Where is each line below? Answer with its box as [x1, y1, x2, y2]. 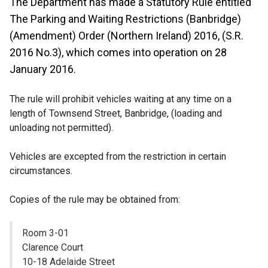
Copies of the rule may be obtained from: [10, 194, 180, 205]
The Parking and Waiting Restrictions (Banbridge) [10, 13, 241, 25]
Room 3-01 [22, 227, 69, 239]
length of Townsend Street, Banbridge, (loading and [10, 108, 222, 119]
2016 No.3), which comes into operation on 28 [10, 46, 227, 59]
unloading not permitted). [10, 122, 113, 133]
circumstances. [10, 165, 72, 176]
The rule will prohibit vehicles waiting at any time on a [10, 93, 232, 105]
